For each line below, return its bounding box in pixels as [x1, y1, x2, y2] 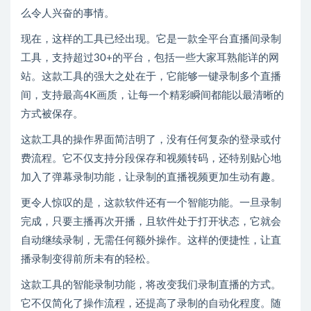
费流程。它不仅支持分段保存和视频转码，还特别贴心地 [21, 153, 281, 164]
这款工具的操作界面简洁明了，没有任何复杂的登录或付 [21, 134, 281, 145]
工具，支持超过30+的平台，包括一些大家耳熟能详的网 [21, 52, 279, 63]
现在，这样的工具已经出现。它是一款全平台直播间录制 [21, 33, 281, 44]
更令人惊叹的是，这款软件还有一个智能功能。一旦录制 [21, 197, 281, 208]
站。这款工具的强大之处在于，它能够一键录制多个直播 [21, 71, 281, 82]
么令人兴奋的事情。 [21, 8, 115, 19]
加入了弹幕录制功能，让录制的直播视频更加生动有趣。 [21, 171, 281, 183]
